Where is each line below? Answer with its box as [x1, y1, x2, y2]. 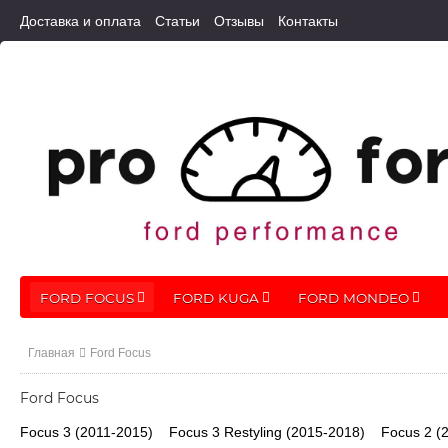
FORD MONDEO [298, 289, 409, 306]
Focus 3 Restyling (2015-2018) [169, 424, 365, 441]
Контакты [278, 13, 338, 29]
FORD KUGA [173, 289, 259, 306]
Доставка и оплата [20, 13, 141, 29]
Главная [28, 345, 75, 360]
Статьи [155, 13, 200, 29]
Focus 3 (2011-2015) [20, 424, 153, 441]
